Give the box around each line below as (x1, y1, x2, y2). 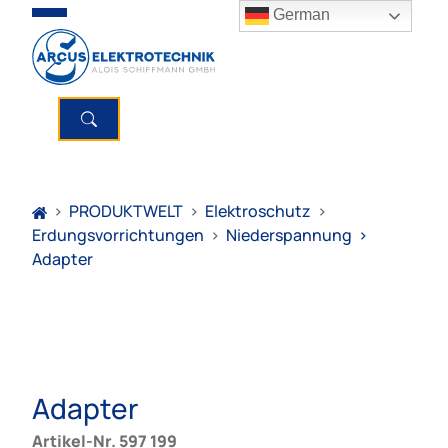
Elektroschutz (205, 200, 312, 222)
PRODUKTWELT (69, 200, 184, 222)
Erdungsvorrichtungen (32, 224, 204, 246)
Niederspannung (226, 224, 352, 246)
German (269, 6, 331, 24)
